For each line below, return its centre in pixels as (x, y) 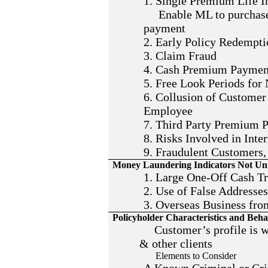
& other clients (176, 243)
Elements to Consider (190, 256)
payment (165, 28)
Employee (168, 111)
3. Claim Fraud (180, 56)
